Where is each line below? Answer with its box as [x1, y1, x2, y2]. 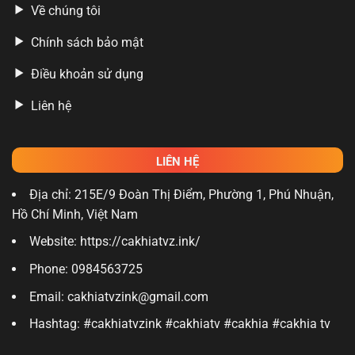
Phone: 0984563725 [29, 261, 143, 277]
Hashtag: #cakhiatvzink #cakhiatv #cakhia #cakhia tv [29, 316, 330, 332]
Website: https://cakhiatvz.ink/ [29, 234, 200, 250]
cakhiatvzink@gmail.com [67, 288, 208, 304]
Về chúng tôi [31, 2, 101, 18]
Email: [29, 288, 67, 304]
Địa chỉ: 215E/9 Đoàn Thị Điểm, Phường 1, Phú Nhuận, [29, 186, 334, 202]
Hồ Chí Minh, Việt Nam [12, 206, 138, 222]
